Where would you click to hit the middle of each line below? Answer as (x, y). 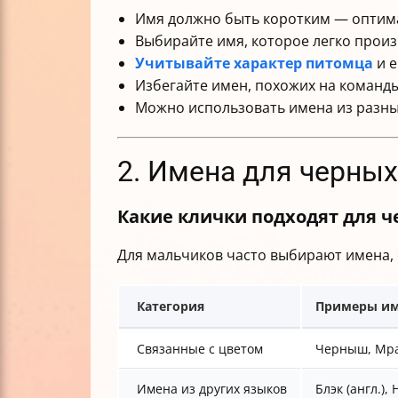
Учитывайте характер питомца (254, 63)
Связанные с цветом (200, 349)
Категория (171, 306)
